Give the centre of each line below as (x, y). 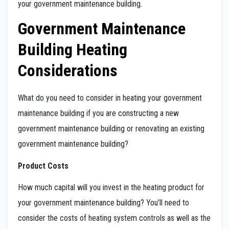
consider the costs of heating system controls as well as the (114, 218)
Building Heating (73, 49)
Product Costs (43, 166)
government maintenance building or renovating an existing (111, 128)
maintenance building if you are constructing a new (98, 113)
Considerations (68, 70)
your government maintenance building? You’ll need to (104, 203)
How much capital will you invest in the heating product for (111, 188)
